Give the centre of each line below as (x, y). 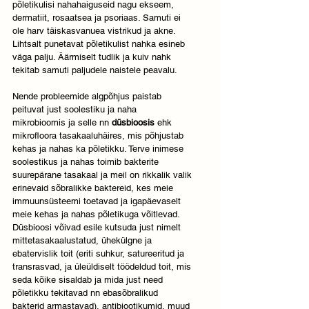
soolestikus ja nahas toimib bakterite (87, 162)
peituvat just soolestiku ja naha (76, 110)
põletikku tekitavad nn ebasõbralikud (87, 293)
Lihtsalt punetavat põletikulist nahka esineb (100, 44)
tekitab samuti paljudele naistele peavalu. (96, 70)
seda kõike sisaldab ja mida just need (89, 280)
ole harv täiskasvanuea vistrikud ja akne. (95, 31)
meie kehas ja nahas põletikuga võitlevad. (97, 215)
